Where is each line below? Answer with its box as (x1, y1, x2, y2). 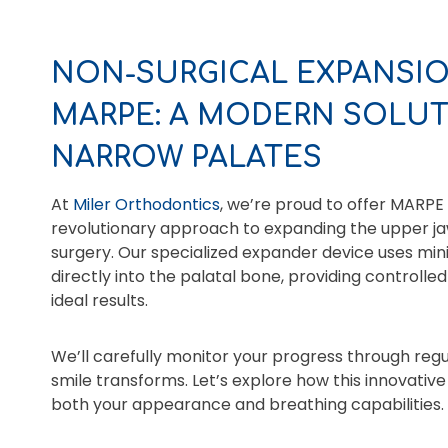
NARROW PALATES (51, 142, 322, 175)
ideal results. (51, 289, 148, 313)
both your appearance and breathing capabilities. (51, 393, 444, 417)
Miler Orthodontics (73, 193, 220, 217)
